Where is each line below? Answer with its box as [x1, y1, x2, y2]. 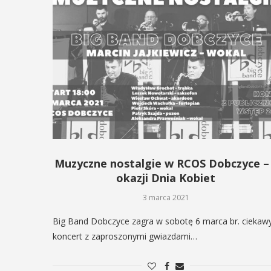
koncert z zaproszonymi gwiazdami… [53, 230, 197, 242]
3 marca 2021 [142, 192, 189, 203]
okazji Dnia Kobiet [116, 170, 216, 185]
